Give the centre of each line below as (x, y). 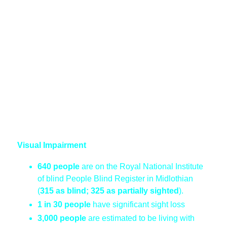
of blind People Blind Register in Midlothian (115, 178)
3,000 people (62, 218)
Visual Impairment (52, 145)
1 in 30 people (65, 204)
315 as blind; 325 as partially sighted (109, 191)
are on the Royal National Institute (141, 166)
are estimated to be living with (140, 218)
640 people (59, 166)
